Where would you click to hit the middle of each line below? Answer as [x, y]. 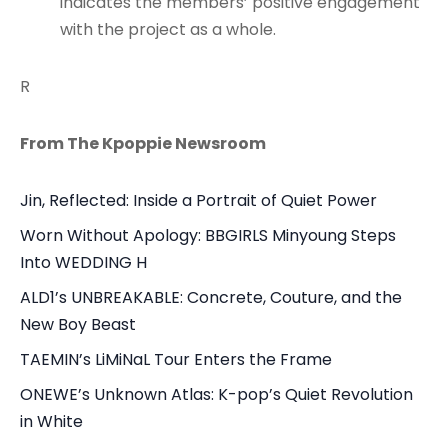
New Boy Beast [78, 324]
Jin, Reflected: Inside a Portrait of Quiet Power [198, 200]
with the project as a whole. [168, 29]
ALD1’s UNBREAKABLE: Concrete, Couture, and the [211, 297]
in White [51, 421]
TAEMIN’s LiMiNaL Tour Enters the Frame [176, 359]
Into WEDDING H [83, 262]
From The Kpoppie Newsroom [143, 143]
